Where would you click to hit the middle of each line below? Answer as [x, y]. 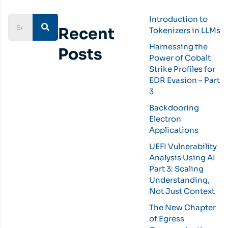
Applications [174, 130]
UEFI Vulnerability [183, 146]
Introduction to [178, 19]
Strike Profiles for [182, 69]
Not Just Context [182, 191]
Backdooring [174, 107]
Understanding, [179, 180]
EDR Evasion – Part [184, 80]
